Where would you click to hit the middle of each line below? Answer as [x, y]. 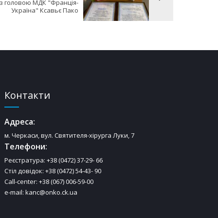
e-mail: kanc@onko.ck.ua [41, 192]
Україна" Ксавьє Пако [45, 10]
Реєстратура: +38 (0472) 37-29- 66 [54, 160]
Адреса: [20, 121]
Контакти [27, 95]
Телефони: [26, 146]
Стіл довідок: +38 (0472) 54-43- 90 [53, 171]
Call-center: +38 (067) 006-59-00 [49, 181]
